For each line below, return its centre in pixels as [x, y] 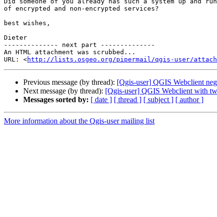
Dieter [15, 38]
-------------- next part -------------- [79, 45]
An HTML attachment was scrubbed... [70, 52]
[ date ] [101, 100]
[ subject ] [158, 100]
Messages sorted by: [56, 100]
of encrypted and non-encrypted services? [81, 9]
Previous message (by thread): [70, 82]
